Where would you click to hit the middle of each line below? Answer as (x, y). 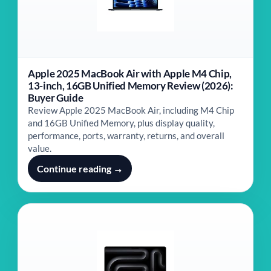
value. (40, 148)
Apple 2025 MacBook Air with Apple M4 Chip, (130, 73)
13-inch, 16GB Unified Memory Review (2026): (131, 86)
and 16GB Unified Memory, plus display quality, (121, 123)
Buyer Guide (56, 98)
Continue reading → (80, 168)
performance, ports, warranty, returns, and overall (126, 135)
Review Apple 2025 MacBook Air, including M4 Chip (131, 110)
